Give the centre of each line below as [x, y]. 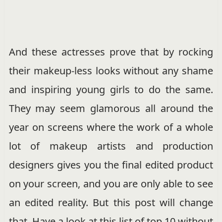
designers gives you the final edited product [111, 165]
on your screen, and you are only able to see [111, 183]
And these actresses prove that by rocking [111, 52]
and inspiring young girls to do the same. [111, 89]
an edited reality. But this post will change [111, 202]
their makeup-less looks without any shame [111, 70]
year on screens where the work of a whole [111, 127]
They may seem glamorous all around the [111, 108]
